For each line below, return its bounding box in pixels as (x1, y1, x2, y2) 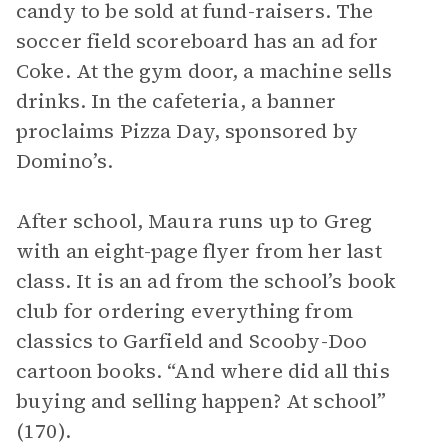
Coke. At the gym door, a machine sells (16, 57, 392, 85)
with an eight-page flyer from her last (16, 237, 382, 265)
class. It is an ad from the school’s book (16, 267, 397, 295)
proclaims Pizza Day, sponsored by (16, 117, 358, 145)
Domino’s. (16, 147, 114, 175)
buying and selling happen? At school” (16, 387, 387, 415)
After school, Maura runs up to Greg (16, 207, 373, 235)
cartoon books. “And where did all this (16, 357, 390, 385)
